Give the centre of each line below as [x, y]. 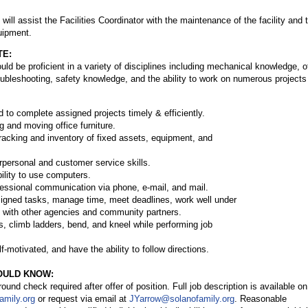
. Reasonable [261, 298]
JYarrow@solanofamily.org [182, 298]
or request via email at [82, 298]
